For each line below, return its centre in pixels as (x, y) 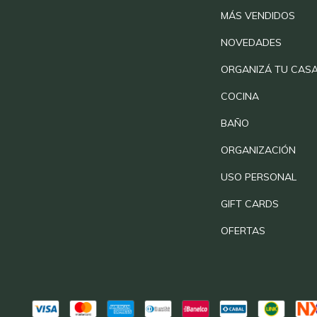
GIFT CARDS (249, 204)
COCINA (240, 97)
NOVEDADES (251, 43)
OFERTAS (243, 231)
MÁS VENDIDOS (258, 16)
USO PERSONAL (258, 177)
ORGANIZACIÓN (258, 150)
